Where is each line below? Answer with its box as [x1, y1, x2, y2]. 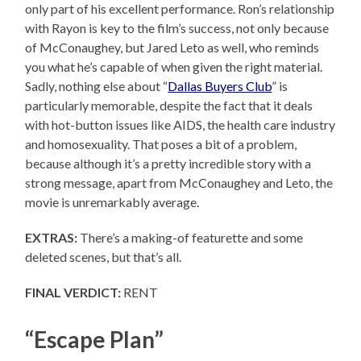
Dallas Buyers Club [168, 77, 272, 93]
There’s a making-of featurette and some [77, 229, 304, 245]
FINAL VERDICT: [25, 284, 122, 300]
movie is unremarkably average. [25, 193, 200, 210]
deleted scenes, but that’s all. [25, 248, 182, 264]
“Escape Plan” [25, 325, 164, 353]
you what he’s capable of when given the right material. [25, 58, 323, 74]
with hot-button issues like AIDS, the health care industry [25, 116, 336, 132]
